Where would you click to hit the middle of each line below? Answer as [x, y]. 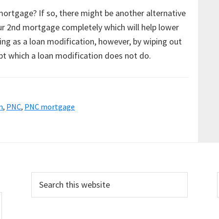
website [45, 207]
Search [43, 179]
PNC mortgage [50, 107]
